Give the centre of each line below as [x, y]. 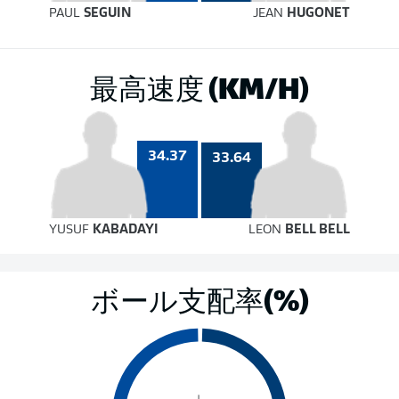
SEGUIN [108, 14]
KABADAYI [126, 230]
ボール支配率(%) [199, 299]
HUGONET [318, 14]
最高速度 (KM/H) [199, 87]
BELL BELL [317, 230]
